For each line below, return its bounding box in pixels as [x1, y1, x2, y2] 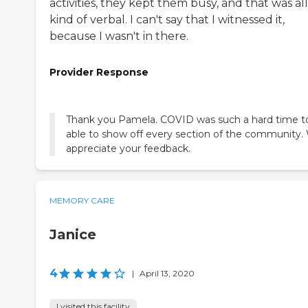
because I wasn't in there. [49, 30, 188, 43]
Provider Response [49, 66, 148, 79]
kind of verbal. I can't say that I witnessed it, [49, 13, 285, 27]
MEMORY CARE [49, 195, 115, 206]
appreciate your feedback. [66, 142, 190, 155]
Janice [49, 225, 96, 243]
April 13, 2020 [140, 267, 195, 278]
